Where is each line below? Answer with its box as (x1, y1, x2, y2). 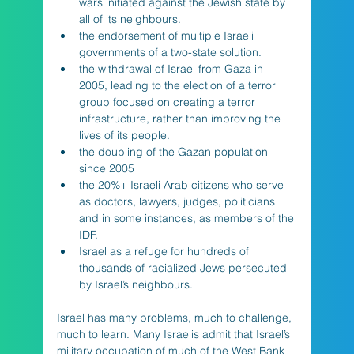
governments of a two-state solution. (78, 44, 271, 59)
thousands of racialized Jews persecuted (78, 260, 290, 275)
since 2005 (78, 160, 134, 175)
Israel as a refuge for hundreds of (78, 243, 252, 258)
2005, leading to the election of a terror (78, 77, 279, 92)
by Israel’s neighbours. (78, 277, 193, 292)
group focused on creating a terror (78, 94, 258, 109)
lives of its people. (78, 127, 173, 142)
